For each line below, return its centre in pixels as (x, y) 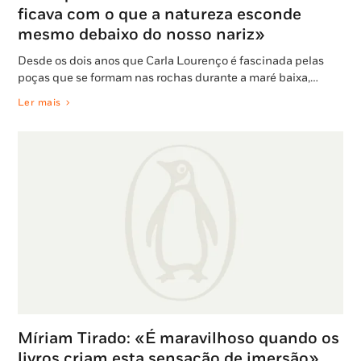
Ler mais (39, 102)
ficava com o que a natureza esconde (160, 14)
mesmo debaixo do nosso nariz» (141, 34)
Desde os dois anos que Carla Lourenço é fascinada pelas (171, 60)
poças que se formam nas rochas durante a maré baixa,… (168, 77)
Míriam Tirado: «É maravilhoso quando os (178, 339)
